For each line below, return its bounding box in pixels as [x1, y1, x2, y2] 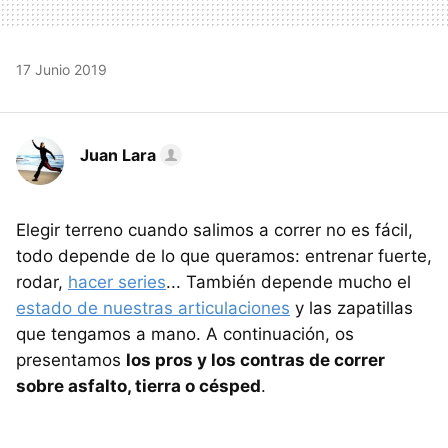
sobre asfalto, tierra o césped [16, 375, 261, 396]
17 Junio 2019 [16, 60, 107, 78]
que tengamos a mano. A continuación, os [16, 323, 354, 344]
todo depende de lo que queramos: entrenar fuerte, [16, 245, 432, 266]
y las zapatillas [290, 297, 413, 318]
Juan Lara [80, 144, 156, 165]
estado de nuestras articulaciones [16, 297, 290, 318]
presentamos [16, 349, 126, 370]
